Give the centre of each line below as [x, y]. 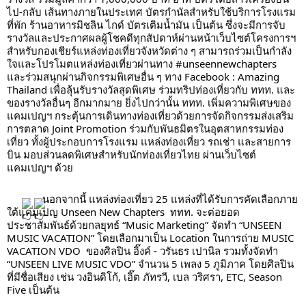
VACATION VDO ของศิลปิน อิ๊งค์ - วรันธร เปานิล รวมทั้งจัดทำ [142, 250]
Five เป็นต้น [36, 289]
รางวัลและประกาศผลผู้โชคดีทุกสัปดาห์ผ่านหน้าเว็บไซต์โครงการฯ [151, 38]
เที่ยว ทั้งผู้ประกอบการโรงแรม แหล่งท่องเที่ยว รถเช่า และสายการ [149, 142]
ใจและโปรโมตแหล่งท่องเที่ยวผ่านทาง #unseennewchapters [142, 64]
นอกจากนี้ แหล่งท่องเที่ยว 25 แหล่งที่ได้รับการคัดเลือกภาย [170, 198]
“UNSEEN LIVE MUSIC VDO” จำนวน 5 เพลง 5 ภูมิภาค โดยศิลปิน [150, 263]
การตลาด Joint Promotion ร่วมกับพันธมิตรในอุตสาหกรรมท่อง [145, 129]
